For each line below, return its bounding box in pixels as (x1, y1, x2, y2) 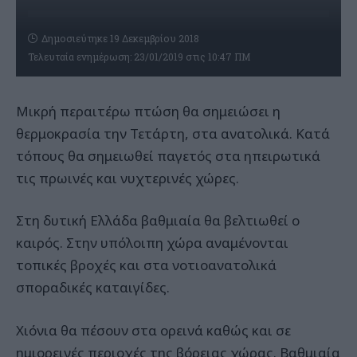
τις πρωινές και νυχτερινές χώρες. (16, 168, 239, 187)
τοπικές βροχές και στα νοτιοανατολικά (16, 256, 277, 275)
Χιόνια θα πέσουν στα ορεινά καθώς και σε (16, 320, 291, 339)
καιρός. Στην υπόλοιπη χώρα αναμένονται (16, 233, 288, 253)
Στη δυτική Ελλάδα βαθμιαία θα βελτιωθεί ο (16, 211, 300, 230)
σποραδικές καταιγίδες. (16, 278, 170, 297)
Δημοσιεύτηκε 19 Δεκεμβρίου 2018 (41, 31, 199, 45)
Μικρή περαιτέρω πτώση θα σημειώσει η (16, 101, 280, 120)
